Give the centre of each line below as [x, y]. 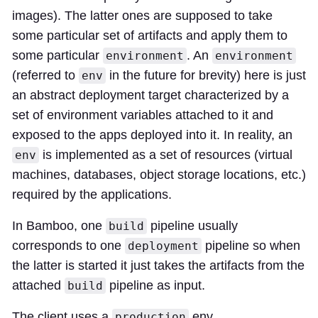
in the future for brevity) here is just [206, 75]
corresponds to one [68, 245]
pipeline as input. [155, 285]
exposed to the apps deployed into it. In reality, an [152, 135]
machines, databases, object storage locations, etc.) [159, 174]
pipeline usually [192, 225]
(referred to [45, 75]
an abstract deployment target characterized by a [150, 95]
